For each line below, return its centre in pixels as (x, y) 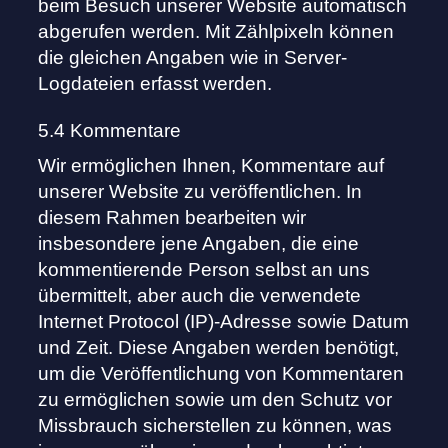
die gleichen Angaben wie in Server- (193, 58)
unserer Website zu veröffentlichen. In (200, 192)
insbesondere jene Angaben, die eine (199, 244)
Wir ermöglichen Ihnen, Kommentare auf (211, 166)
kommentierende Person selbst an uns (204, 270)
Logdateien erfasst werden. (155, 84)
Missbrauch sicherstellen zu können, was (215, 426)
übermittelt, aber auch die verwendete (200, 296)
